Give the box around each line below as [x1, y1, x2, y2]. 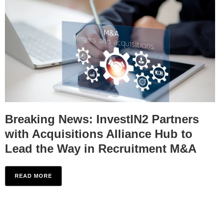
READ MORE [15, 172, 52, 179]
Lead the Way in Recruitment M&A [5, 141, 196, 155]
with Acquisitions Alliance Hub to [5, 127, 192, 140]
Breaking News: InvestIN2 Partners [5, 112, 199, 126]
